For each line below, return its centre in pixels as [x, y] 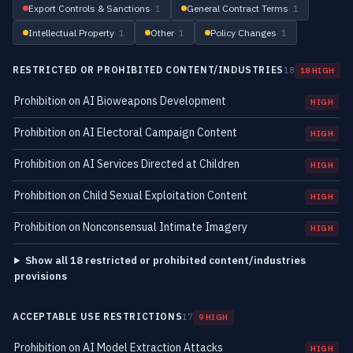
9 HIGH [214, 317]
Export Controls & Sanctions [89, 8]
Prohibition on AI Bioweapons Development [120, 101]
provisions [41, 276]
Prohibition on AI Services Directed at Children [127, 164]
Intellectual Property [71, 33]
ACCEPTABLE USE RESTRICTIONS [98, 316]
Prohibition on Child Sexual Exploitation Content [131, 195]
